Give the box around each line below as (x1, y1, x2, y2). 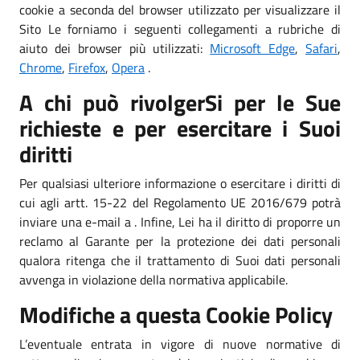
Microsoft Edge (210, 38, 296, 58)
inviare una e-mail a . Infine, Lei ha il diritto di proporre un (19, 211, 341, 231)
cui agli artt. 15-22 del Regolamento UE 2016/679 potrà (19, 192, 341, 212)
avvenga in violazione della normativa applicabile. (19, 269, 288, 289)
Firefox (68, 57, 105, 77)
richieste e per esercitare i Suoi (19, 110, 341, 145)
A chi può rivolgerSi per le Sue (19, 84, 341, 120)
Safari (305, 38, 338, 58)
